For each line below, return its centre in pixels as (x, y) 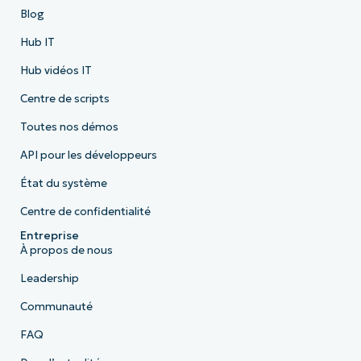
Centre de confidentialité (85, 212)
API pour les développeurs (88, 156)
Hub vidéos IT (56, 71)
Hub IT (37, 43)
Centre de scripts (64, 99)
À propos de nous (66, 251)
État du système (63, 184)
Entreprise (49, 236)
